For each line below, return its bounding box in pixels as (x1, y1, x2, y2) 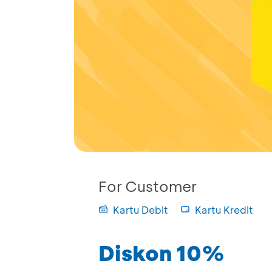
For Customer (98, 177, 197, 196)
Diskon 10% (98, 239, 225, 267)
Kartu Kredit (195, 203, 253, 217)
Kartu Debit (113, 203, 168, 217)
